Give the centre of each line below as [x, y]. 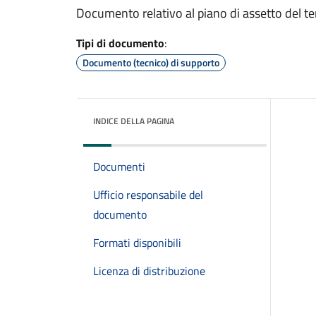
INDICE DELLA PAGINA [134, 121]
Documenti [119, 166]
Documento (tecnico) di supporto [151, 62]
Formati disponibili [137, 243]
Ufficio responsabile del [148, 195]
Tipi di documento [120, 43]
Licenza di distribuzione [149, 271]
